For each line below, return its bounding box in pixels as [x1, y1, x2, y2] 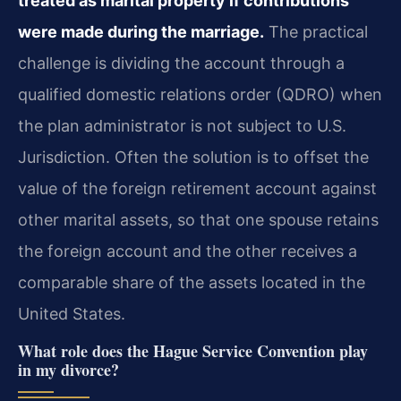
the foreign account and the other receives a [18, 241, 357, 260]
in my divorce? [18, 357, 119, 381]
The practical [264, 21, 368, 41]
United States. [18, 303, 125, 323]
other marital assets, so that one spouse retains [18, 209, 379, 229]
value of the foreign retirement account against [18, 178, 377, 198]
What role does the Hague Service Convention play [18, 338, 368, 363]
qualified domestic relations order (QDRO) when [18, 84, 382, 104]
